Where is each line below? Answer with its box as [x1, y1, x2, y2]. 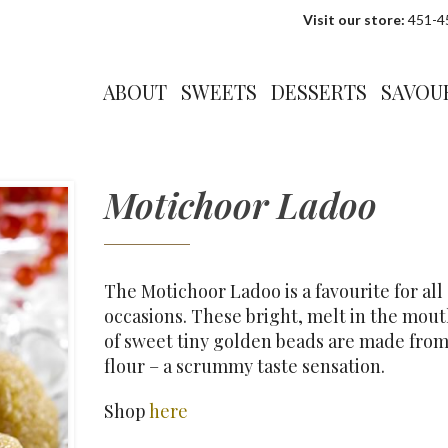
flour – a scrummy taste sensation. [104, 354, 385, 378]
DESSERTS [271, 78, 367, 105]
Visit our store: [303, 11, 405, 28]
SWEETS [181, 78, 257, 105]
